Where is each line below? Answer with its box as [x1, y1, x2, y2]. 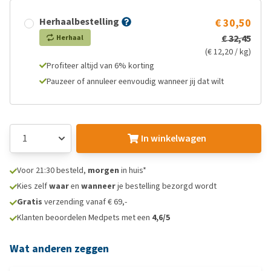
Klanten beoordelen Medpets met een [17, 212, 152, 223]
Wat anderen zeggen [10, 241, 109, 256]
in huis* [119, 165, 146, 176]
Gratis [17, 196, 42, 207]
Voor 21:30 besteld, [17, 165, 88, 176]
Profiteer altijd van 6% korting [47, 60, 154, 71]
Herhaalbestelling [39, 15, 119, 28]
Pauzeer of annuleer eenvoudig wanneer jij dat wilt [47, 76, 224, 87]
